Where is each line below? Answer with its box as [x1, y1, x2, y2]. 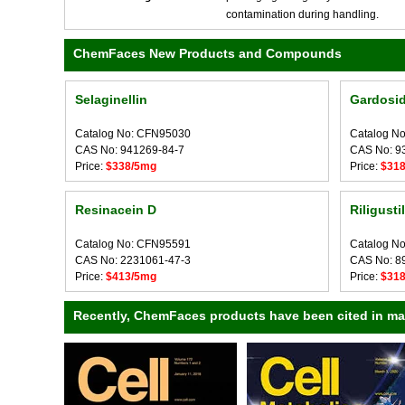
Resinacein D [74, 202, 156, 217]
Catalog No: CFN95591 [74, 238, 191, 250]
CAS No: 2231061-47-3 [74, 254, 191, 267]
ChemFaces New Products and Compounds [73, 46, 342, 61]
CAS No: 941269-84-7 [74, 144, 184, 156]
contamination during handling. [226, 8, 379, 21]
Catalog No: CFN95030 [74, 127, 191, 140]
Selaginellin [74, 92, 147, 107]
